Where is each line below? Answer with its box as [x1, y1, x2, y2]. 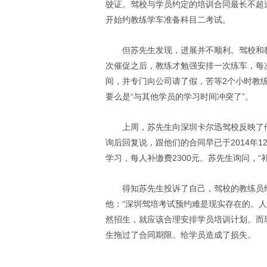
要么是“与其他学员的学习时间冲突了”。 [105, 92, 253, 101]
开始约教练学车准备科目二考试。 [105, 15, 231, 24]
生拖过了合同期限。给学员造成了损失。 [105, 230, 256, 240]
